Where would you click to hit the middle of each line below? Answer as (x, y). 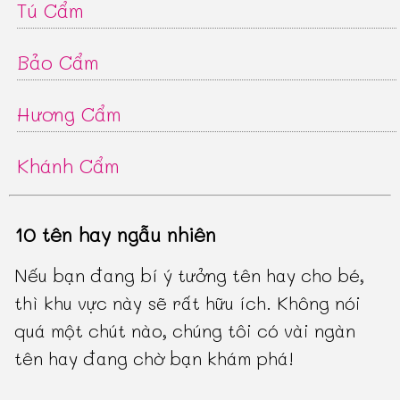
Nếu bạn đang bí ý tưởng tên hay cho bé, (190, 275)
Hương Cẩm (70, 113)
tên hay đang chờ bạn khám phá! (154, 358)
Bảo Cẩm (58, 62)
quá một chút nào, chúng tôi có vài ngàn (185, 331)
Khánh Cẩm (69, 165)
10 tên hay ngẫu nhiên (116, 234)
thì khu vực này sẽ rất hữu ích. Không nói (188, 303)
